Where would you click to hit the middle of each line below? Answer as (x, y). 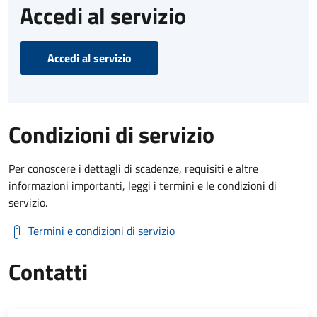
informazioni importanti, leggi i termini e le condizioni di (143, 185)
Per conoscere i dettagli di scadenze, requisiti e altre (133, 168)
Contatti (48, 271)
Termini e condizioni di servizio (102, 230)
